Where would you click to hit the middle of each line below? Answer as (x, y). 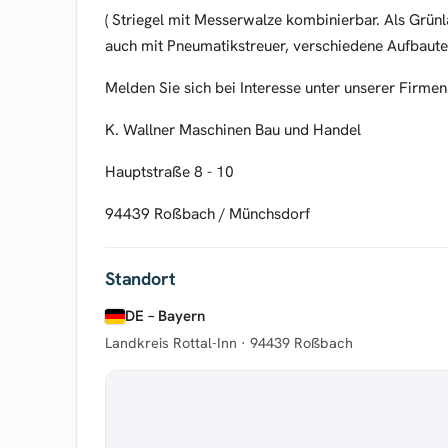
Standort (140, 278)
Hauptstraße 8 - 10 (169, 171)
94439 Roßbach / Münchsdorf (207, 213)
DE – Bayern (165, 316)
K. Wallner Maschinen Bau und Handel (233, 129)
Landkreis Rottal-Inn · (177, 342)
